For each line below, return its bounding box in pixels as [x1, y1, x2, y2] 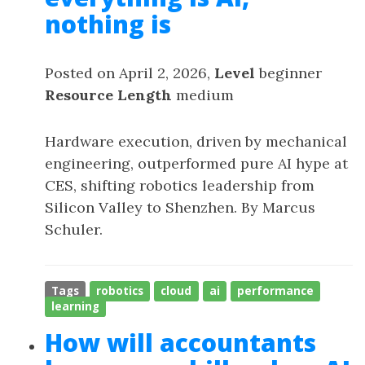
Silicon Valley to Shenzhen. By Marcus [45, 198, 315, 217]
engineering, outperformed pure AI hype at [45, 154, 348, 173]
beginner [255, 64, 322, 82]
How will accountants [45, 326, 316, 359]
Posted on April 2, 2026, [45, 64, 214, 82]
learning [51, 299, 100, 314]
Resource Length [45, 86, 172, 104]
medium [172, 86, 234, 104]
